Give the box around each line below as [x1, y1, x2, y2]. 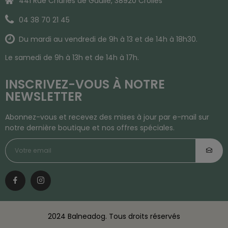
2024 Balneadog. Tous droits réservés [48, 211, 180, 222]
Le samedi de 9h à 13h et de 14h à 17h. [5, 52, 139, 63]
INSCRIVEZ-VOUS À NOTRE [5, 76, 165, 93]
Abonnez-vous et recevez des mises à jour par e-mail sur [5, 112, 209, 123]
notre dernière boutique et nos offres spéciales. [5, 123, 175, 133]
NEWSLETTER [5, 88, 82, 105]
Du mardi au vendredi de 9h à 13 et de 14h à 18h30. [19, 34, 197, 45]
